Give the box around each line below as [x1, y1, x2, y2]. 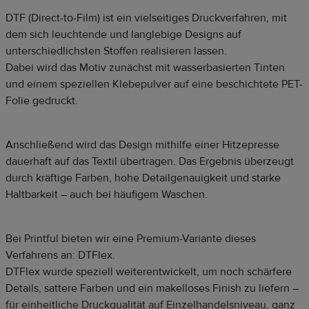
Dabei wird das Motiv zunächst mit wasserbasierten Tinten [6, 61, 285, 75]
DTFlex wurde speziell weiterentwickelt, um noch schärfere [6, 265, 292, 279]
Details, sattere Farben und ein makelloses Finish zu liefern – [6, 281, 299, 296]
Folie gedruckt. [6, 94, 78, 108]
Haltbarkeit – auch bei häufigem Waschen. [6, 188, 208, 202]
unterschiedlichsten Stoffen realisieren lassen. [6, 44, 227, 59]
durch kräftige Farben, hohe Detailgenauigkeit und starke [6, 171, 281, 186]
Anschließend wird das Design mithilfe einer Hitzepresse [6, 138, 279, 152]
